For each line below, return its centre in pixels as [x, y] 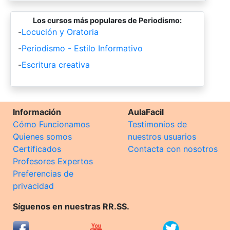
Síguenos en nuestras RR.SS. [71, 207]
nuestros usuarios [162, 137]
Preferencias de [43, 174]
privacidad [33, 186]
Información [37, 112]
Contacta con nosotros [173, 149]
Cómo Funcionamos [51, 124]
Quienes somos [42, 137]
